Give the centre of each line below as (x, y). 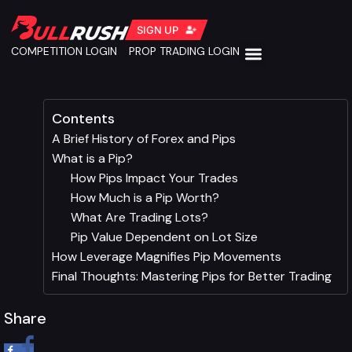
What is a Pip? (92, 158)
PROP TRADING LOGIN (184, 51)
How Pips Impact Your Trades (154, 178)
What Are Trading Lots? (139, 217)
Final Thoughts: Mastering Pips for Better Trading (192, 276)
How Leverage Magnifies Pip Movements (167, 256)
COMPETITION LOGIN (64, 51)
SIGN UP (157, 30)
